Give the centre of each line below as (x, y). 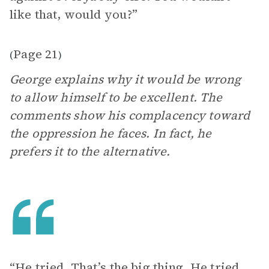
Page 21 (36, 54)
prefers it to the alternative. (90, 151)
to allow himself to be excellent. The (116, 97)
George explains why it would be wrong (125, 79)
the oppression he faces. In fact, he (111, 133)
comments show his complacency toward (130, 115)
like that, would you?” (74, 14)
